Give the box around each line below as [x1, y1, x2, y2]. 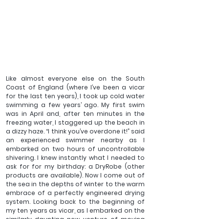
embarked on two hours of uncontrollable [6, 145, 145, 153]
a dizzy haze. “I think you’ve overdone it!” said [6, 127, 145, 136]
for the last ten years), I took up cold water [6, 92, 145, 101]
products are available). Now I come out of [6, 171, 145, 180]
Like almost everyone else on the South [6, 74, 145, 83]
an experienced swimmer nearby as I [6, 136, 145, 145]
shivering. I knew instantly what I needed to [6, 153, 145, 162]
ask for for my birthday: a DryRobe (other [6, 162, 145, 171]
